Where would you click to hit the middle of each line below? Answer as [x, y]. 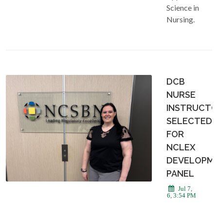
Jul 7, [184, 188]
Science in [183, 7]
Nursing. [181, 19]
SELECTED [189, 121]
